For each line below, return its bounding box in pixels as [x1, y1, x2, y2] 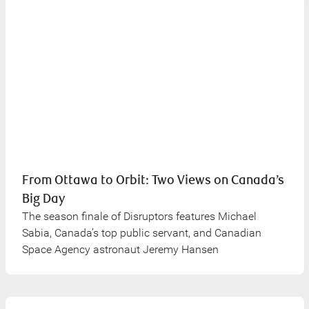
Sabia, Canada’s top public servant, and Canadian [21, 226, 261, 239]
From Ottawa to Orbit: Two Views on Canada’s [21, 172, 284, 188]
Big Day [21, 191, 65, 207]
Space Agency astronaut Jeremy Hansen [21, 243, 219, 256]
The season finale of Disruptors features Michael [21, 210, 257, 223]
